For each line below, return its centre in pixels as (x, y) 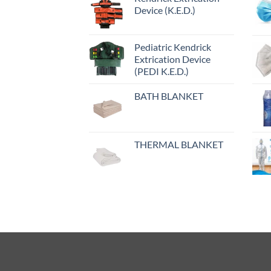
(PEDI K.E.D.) (162, 71)
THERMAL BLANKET (179, 145)
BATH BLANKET (169, 96)
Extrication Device (172, 59)
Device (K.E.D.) (165, 10)
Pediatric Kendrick (173, 47)
